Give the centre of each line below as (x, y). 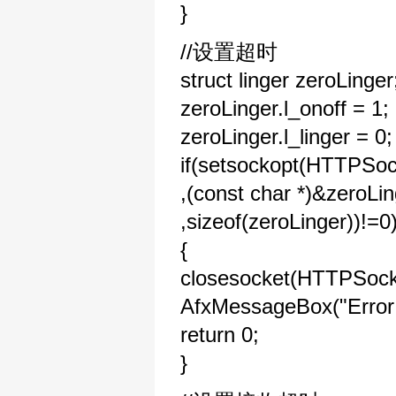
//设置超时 (229, 52)
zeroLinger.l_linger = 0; (286, 137)
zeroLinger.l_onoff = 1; (285, 108)
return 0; (220, 335)
